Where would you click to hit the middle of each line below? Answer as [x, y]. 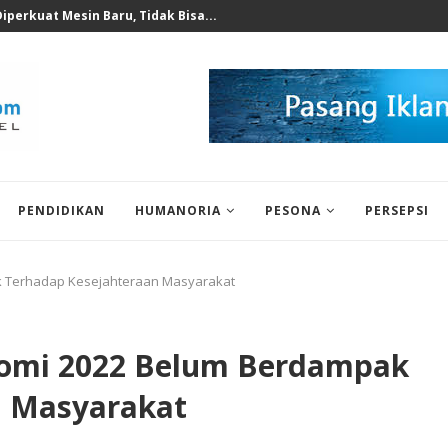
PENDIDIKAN [61, 210]
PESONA [293, 210]
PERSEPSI [397, 210]
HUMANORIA [178, 210]
